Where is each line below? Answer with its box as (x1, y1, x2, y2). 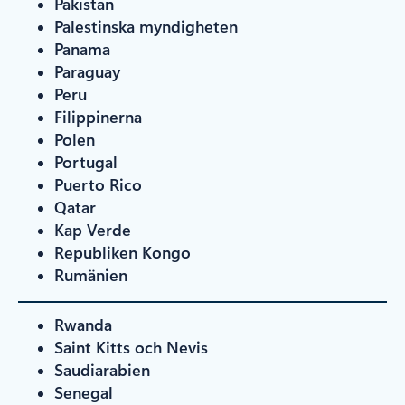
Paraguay (54, 60, 120, 82)
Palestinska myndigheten (54, 14, 238, 37)
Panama (54, 37, 110, 60)
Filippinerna (54, 105, 142, 127)
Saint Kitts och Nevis (54, 335, 208, 358)
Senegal (54, 381, 113, 403)
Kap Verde (54, 218, 131, 240)
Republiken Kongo (54, 240, 191, 263)
